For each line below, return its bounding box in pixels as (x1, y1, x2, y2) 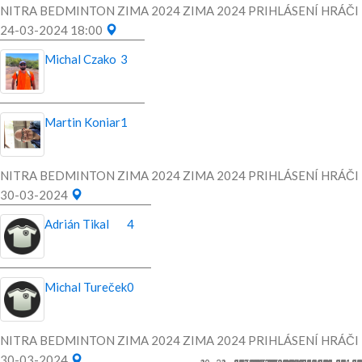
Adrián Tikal (44, 217, 109, 232)
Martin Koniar (44, 115, 120, 130)
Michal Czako (44, 52, 116, 67)
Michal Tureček (44, 280, 127, 295)
